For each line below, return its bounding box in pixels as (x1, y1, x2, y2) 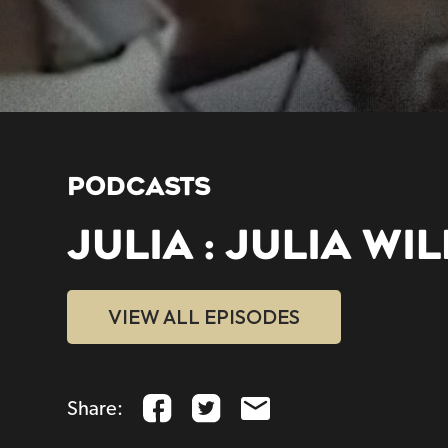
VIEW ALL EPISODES (108, 304, 301, 330)
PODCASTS (67, 172, 212, 202)
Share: (67, 398, 124, 419)
